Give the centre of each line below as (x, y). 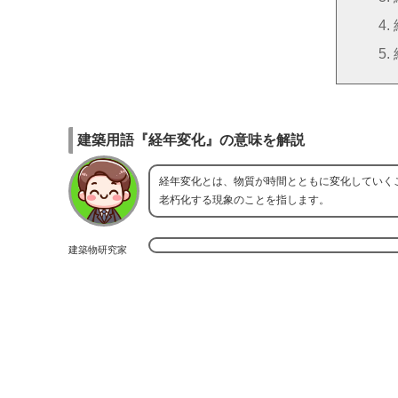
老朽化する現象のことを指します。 (244, 199)
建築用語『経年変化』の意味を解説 (191, 140)
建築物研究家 (98, 249)
